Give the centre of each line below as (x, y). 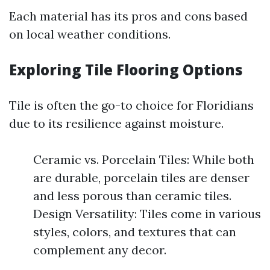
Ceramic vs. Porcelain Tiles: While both (144, 159)
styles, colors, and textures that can (135, 232)
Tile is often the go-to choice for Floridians (131, 105)
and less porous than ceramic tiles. (132, 196)
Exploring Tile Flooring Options (126, 70)
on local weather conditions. (90, 34)
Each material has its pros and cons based (128, 16)
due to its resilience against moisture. (116, 123)
